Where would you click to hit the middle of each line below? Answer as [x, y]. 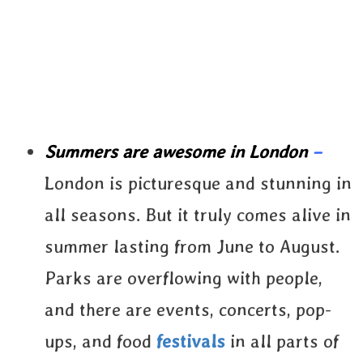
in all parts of [282, 341]
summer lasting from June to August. [192, 246]
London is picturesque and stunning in [198, 183]
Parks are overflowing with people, [184, 278]
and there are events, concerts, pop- [188, 310]
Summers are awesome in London [178, 152]
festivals [191, 341]
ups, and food [100, 341]
